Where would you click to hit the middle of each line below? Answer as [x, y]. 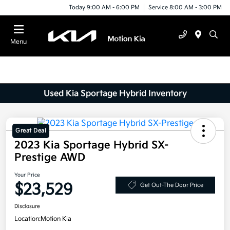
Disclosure [27, 207]
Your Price [27, 175]
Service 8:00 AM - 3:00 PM [185, 7]
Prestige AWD [50, 158]
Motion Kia [56, 219]
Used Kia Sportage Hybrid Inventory [115, 93]
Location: [27, 219]
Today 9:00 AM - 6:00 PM [104, 7]
